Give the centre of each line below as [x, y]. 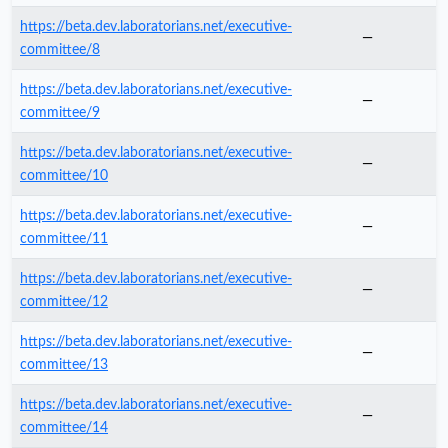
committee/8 [60, 49]
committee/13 [64, 364]
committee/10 [64, 175]
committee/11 [64, 238]
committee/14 [64, 427]
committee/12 [64, 301]
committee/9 [60, 112]
